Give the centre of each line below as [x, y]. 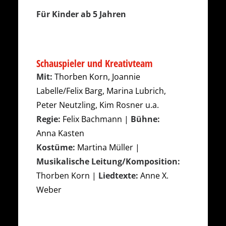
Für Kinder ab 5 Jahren [81, 14]
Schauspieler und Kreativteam [95, 63]
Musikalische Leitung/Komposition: [108, 161]
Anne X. [153, 176]
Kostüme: [56, 147]
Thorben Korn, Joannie [96, 77]
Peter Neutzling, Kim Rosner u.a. [98, 105]
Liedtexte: [118, 176]
